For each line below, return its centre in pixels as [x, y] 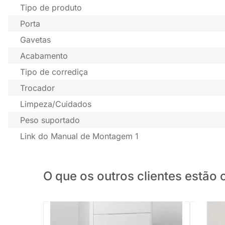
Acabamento [44, 56]
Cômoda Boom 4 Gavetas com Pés [105, 218]
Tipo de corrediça [54, 72]
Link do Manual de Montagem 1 [79, 136]
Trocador [37, 88]
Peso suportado [50, 120]
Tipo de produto [51, 8]
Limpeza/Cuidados [56, 104]
